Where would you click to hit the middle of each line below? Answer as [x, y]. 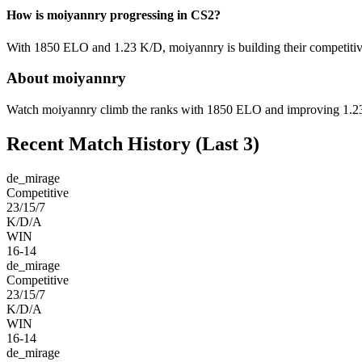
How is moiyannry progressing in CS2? [114, 15]
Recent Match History [99, 143]
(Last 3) [225, 143]
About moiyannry [66, 78]
